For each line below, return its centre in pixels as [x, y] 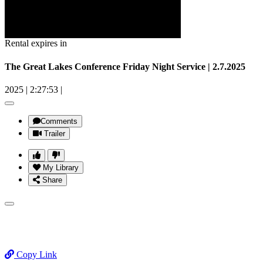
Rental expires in [36, 43]
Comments [59, 121]
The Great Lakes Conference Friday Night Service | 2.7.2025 [125, 66]
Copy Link [36, 254]
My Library [61, 167]
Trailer [55, 133]
